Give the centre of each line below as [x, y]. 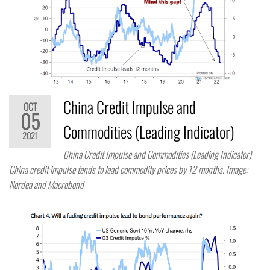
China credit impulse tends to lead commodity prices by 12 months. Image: [128, 170]
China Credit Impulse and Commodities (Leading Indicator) [157, 155]
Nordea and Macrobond [46, 185]
